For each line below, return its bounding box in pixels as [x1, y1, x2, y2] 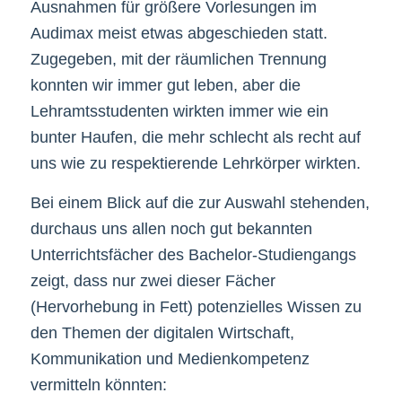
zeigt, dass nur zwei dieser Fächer [30, 271, 275, 290]
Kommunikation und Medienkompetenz [30, 349, 310, 368]
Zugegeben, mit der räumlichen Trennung [30, 49, 327, 68]
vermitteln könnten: [30, 375, 167, 394]
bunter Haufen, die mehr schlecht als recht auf [30, 127, 361, 146]
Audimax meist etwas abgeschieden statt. [30, 23, 328, 42]
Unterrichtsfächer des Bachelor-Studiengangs [30, 245, 356, 264]
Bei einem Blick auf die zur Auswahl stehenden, [30, 193, 370, 212]
